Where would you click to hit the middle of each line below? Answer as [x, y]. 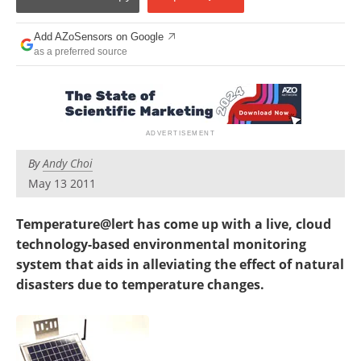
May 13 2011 [62, 183]
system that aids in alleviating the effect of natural [180, 264]
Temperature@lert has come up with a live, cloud [174, 224]
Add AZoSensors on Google [99, 37]
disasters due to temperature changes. [140, 284]
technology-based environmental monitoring [161, 244]
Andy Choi [68, 163]
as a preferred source [81, 51]
